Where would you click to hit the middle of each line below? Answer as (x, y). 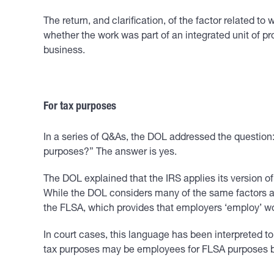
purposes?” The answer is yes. (110, 153)
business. (64, 51)
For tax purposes (80, 107)
